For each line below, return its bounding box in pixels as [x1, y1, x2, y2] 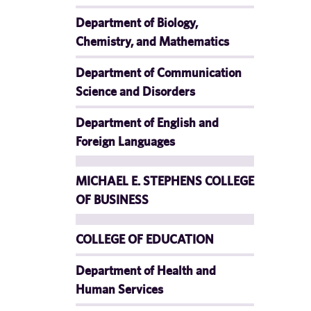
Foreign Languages [76, 134, 175, 149]
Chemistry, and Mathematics [76, 34, 229, 49]
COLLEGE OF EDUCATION [76, 232, 214, 246]
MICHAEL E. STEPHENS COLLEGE [76, 174, 254, 188]
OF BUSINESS [76, 192, 149, 207]
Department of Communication [76, 65, 242, 80]
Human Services [76, 282, 163, 296]
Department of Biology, [76, 15, 198, 30]
